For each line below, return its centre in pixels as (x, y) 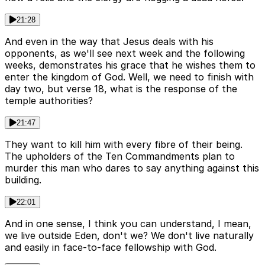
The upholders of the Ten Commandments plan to (120, 156)
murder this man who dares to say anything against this (132, 168)
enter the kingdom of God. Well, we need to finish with (129, 77)
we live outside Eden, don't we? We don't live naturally (129, 236)
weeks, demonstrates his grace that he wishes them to (130, 65)
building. (23, 180)
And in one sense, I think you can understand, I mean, (128, 224)
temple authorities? (49, 101)
